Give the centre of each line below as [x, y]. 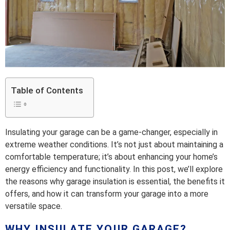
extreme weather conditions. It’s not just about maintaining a [114, 145]
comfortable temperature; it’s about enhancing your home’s [111, 157]
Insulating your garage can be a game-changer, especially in [111, 132]
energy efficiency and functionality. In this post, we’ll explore [114, 169]
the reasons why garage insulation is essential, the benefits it [115, 182]
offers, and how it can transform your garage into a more [107, 194]
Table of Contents [47, 90]
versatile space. [34, 206]
